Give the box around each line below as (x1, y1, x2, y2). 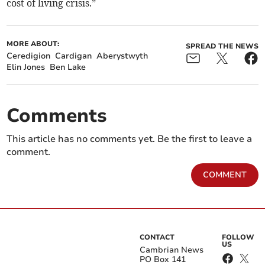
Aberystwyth (96, 50, 148, 62)
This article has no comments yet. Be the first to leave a (7, 132, 253, 146)
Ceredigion (7, 50, 51, 62)
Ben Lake (50, 62, 86, 73)
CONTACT (140, 232, 174, 243)
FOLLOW (222, 232, 255, 243)
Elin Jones (7, 62, 46, 73)
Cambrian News (140, 244, 203, 256)
